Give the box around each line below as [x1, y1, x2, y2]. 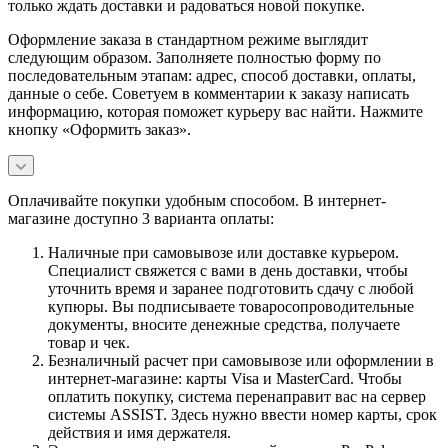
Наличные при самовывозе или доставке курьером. [48, 243, 399, 261]
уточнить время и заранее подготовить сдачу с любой [48, 279, 414, 297]
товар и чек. [48, 333, 130, 351]
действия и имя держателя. [48, 423, 231, 441]
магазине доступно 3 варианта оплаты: [8, 209, 274, 227]
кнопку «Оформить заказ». [8, 120, 191, 138]
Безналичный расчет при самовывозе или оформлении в [48, 351, 434, 369]
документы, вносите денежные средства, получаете [48, 315, 400, 333]
